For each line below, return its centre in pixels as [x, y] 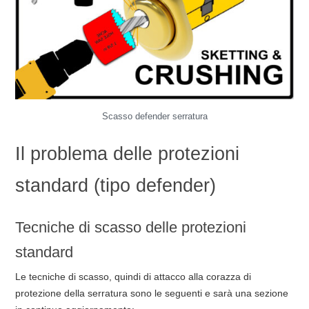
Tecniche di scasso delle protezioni [130, 227]
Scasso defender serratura [154, 116]
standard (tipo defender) [115, 185]
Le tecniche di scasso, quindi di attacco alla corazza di [133, 276]
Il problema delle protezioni [127, 153]
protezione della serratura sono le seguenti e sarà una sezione [151, 293]
